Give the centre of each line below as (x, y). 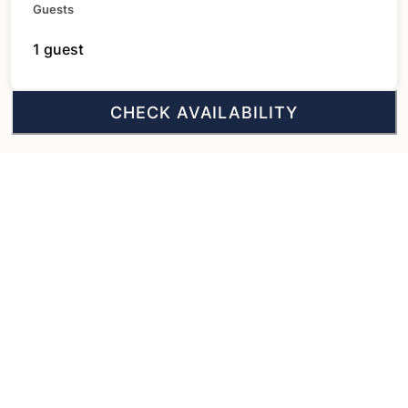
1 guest (58, 50)
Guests (53, 10)
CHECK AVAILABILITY (204, 112)
